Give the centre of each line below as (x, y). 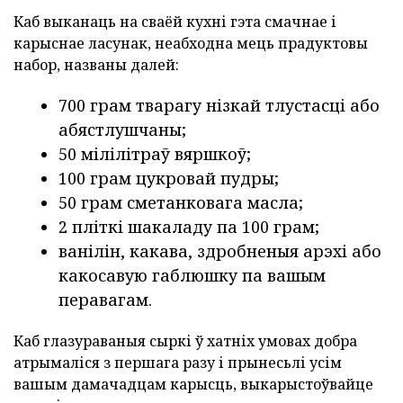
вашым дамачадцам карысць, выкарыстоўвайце (193, 385)
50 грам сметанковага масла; (181, 203)
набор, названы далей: (96, 65)
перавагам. (105, 300)
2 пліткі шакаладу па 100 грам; (189, 227)
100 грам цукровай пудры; (169, 179)
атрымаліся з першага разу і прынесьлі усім (178, 363)
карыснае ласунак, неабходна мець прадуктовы (191, 44)
